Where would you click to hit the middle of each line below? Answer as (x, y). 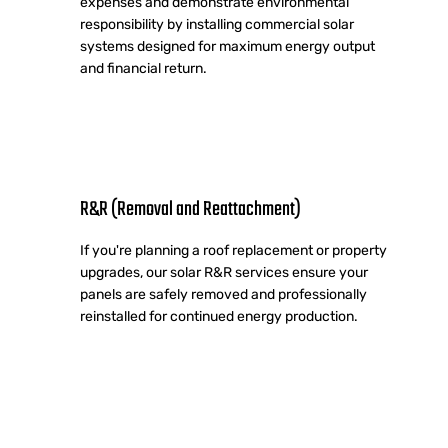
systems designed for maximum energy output (227, 47)
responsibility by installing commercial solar (216, 25)
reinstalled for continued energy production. (218, 317)
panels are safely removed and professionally (223, 295)
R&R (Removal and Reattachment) (190, 210)
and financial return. (143, 69)
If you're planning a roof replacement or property (233, 251)
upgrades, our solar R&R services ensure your (223, 273)
